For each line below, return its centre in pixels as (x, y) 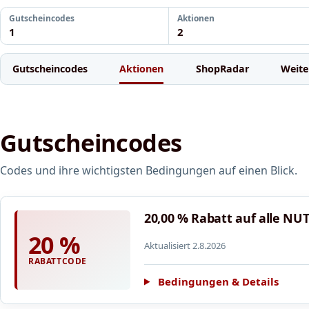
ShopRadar (222, 68)
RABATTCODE (58, 261)
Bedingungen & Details (218, 281)
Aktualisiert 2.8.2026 (185, 245)
